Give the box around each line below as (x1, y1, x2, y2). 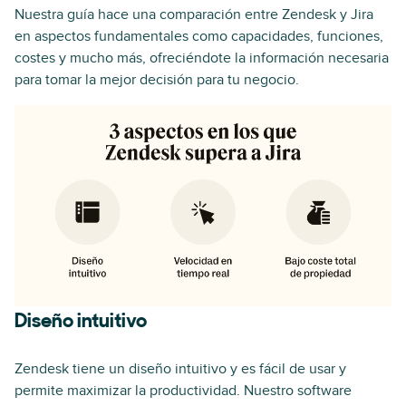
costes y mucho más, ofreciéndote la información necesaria (14, 49, 389, 67)
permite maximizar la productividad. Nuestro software (14, 381, 352, 400)
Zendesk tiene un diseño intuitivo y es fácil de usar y (14, 359, 346, 378)
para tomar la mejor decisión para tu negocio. (14, 71, 299, 89)
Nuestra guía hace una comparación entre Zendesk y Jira (14, 5, 373, 24)
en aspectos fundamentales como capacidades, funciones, (14, 27, 383, 45)
